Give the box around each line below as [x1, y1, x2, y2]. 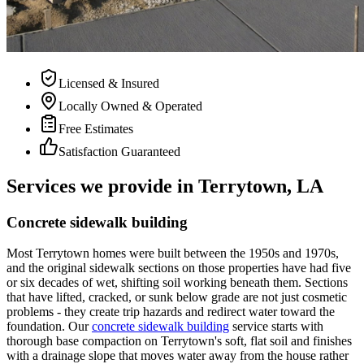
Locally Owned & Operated [58, 98, 202, 113]
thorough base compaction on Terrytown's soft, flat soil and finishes [6, 334, 352, 349]
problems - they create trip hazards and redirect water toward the [6, 305, 335, 319]
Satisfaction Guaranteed [58, 144, 180, 158]
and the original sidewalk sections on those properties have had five [6, 261, 351, 275]
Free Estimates [58, 121, 133, 136]
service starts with [232, 319, 323, 334]
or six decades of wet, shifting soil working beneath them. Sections [6, 275, 348, 290]
